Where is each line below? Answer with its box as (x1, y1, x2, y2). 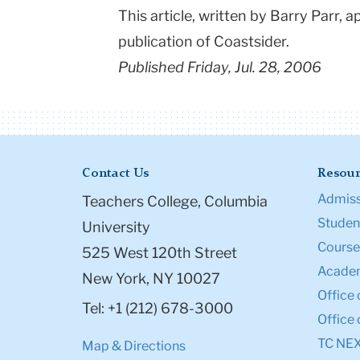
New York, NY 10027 (82, 270, 220, 288)
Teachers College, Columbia (82, 193, 268, 211)
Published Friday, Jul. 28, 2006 (118, 59, 321, 76)
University (82, 219, 150, 236)
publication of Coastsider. (118, 33, 289, 51)
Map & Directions (82, 338, 186, 354)
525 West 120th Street (82, 244, 237, 262)
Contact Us (82, 167, 149, 181)
